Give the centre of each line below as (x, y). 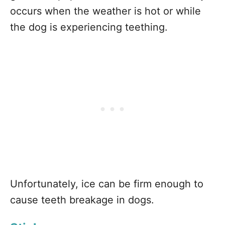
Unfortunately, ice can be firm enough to (107, 184)
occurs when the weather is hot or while (105, 11)
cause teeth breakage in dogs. (82, 200)
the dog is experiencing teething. (89, 27)
